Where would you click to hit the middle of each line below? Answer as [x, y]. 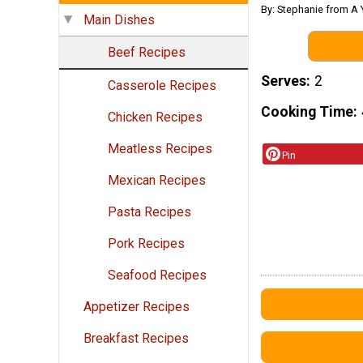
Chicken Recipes [155, 117]
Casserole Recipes [162, 86]
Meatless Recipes [160, 149]
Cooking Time [307, 112]
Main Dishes [119, 20]
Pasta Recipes [149, 212]
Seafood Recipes [157, 275]
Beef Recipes [147, 53]
